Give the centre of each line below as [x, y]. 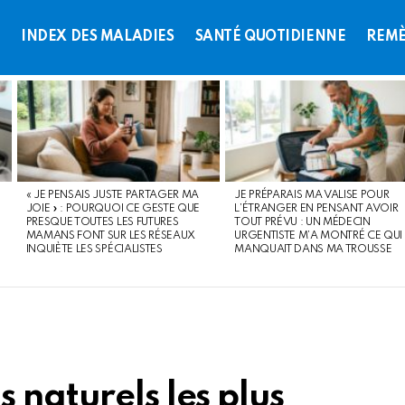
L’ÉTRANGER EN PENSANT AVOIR [316, 209]
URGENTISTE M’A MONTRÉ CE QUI [318, 236]
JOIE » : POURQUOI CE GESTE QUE [113, 209]
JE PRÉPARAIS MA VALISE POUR [312, 196]
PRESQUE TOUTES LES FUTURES [102, 223]
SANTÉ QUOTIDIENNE [270, 38]
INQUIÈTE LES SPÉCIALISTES [94, 250]
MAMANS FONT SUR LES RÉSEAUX [110, 236]
